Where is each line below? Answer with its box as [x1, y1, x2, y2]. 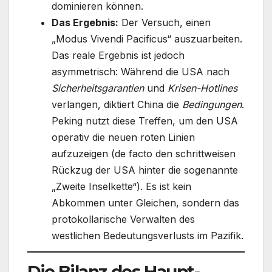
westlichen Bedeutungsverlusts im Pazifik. [52, 229, 243, 242]
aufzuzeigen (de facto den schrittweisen [52, 147, 236, 160]
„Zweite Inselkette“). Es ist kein [52, 180, 191, 192]
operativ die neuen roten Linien [52, 131, 195, 143]
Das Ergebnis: [52, 16, 118, 29]
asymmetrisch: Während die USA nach [52, 65, 229, 78]
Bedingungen [182, 98, 242, 110]
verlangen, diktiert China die [52, 98, 182, 110]
